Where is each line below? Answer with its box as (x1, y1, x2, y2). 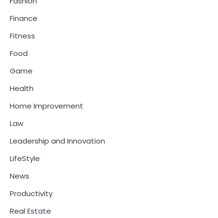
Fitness (10, 30, 35, 41)
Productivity (10, 188, 53, 199)
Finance (10, 13, 37, 23)
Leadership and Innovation (10, 135, 105, 146)
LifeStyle (10, 153, 40, 163)
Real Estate (10, 205, 51, 216)
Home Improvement (10, 100, 83, 111)
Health (10, 83, 34, 93)
